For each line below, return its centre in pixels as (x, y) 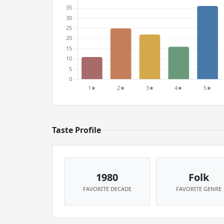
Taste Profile (76, 130)
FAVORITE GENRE (198, 189)
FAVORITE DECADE (107, 189)
